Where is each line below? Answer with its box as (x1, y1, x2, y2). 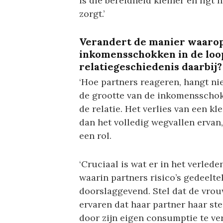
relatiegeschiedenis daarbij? (79, 60, 222, 73)
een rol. (79, 130, 111, 142)
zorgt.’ (79, 8, 105, 20)
